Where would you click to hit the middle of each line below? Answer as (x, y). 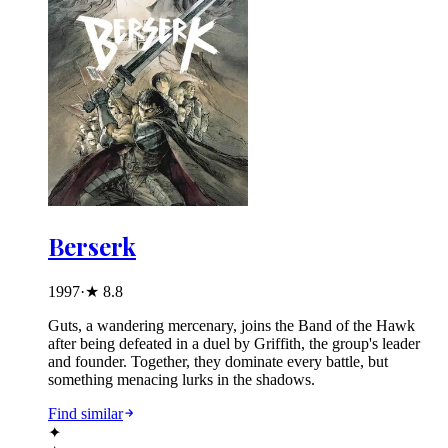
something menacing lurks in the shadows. (181, 380)
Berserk (92, 246)
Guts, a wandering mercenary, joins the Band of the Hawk (231, 326)
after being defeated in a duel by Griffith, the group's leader (234, 344)
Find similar (85, 414)
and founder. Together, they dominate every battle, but (218, 362)
